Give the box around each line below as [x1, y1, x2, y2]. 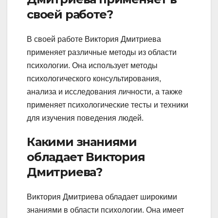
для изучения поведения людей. [27, 114, 144, 123]
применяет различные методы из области [27, 48, 177, 57]
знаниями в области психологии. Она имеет [27, 206, 184, 215]
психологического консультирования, [27, 74, 161, 83]
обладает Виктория [27, 150, 145, 164]
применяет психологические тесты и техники [27, 101, 188, 109]
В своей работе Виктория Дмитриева [27, 35, 161, 44]
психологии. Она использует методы [27, 61, 158, 70]
